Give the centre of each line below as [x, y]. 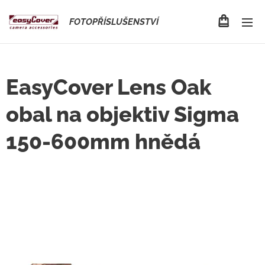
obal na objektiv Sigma [122, 114]
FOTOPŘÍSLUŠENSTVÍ [114, 22]
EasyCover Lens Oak [109, 87]
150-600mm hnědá [103, 141]
